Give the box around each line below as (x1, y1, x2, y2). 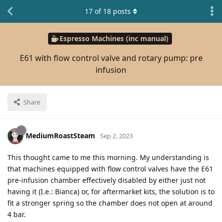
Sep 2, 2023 (100, 131, 133, 140)
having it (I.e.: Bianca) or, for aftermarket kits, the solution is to (7, 186, 215, 196)
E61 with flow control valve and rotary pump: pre (19, 52, 203, 63)
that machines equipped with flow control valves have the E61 (7, 164, 213, 173)
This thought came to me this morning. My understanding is (7, 152, 209, 162)
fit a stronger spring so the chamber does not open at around (7, 198, 213, 208)
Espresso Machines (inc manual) (59, 34, 168, 44)
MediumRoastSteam (26, 130, 95, 140)
